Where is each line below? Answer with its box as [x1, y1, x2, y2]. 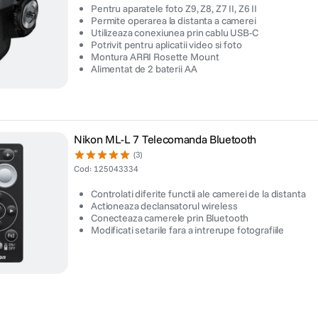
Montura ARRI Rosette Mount [91, 50, 219, 63]
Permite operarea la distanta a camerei [91, 14, 256, 27]
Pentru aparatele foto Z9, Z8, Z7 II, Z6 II [91, 2, 258, 15]
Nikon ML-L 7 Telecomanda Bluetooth [74, 132, 257, 146]
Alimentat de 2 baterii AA [91, 62, 197, 75]
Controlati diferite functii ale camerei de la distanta [91, 187, 306, 200]
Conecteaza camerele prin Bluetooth [91, 212, 249, 224]
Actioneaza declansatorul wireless [91, 199, 238, 212]
